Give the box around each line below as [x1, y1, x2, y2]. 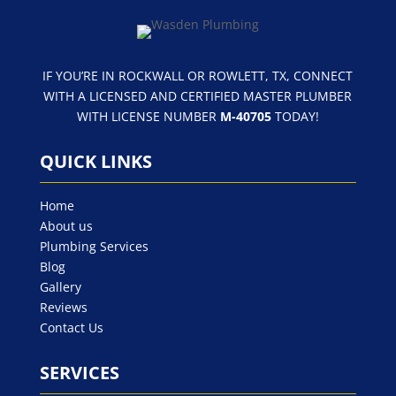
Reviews [39, 299, 88, 316]
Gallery [39, 278, 81, 296]
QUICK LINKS [39, 149, 152, 174]
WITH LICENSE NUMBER [76, 108, 220, 126]
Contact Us [39, 319, 103, 337]
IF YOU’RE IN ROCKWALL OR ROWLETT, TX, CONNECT [42, 67, 354, 85]
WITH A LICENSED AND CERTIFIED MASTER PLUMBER [43, 88, 353, 105]
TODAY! [270, 108, 319, 126]
